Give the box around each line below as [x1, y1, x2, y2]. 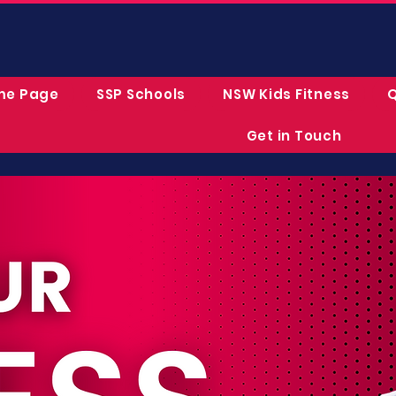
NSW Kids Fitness [223, 85, 350, 103]
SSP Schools [95, 85, 186, 103]
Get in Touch [246, 126, 342, 145]
